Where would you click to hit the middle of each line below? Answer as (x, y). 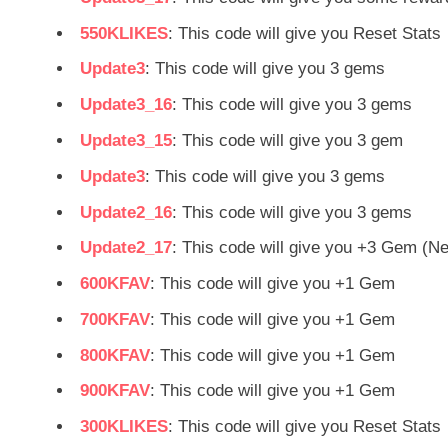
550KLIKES (124, 33)
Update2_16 (126, 212)
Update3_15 (126, 140)
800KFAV (115, 355)
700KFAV (115, 319)
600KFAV (115, 284)
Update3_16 (126, 105)
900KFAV (115, 391)
